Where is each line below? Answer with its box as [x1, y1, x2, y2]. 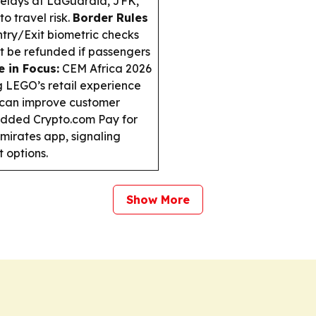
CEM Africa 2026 [59, 61, 152, 75]
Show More [126, 193, 190, 207]
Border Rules [73, 11, 148, 25]
